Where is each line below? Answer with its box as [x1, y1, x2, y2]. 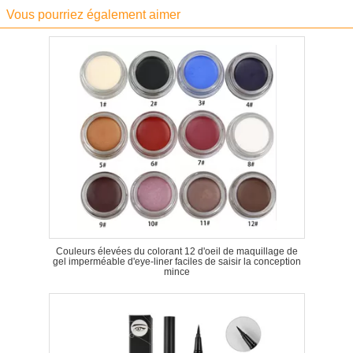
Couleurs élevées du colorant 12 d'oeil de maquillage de [55, 246, 298, 257]
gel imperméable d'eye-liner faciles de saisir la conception [52, 256, 301, 267]
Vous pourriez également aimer [6, 8, 180, 21]
